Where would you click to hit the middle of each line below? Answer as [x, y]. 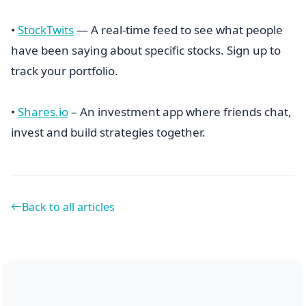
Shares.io [43, 112]
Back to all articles [68, 207]
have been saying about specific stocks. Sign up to [146, 50]
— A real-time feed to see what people [178, 30]
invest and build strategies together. [108, 132]
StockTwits [46, 30]
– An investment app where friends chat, [180, 112]
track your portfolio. [65, 71]
